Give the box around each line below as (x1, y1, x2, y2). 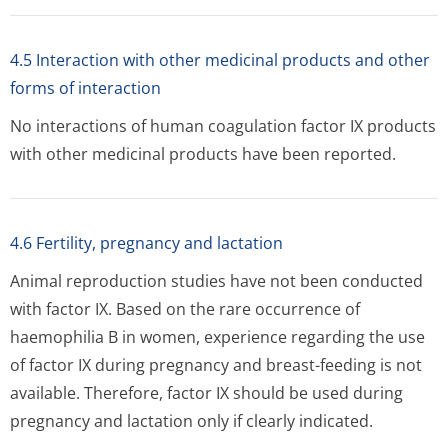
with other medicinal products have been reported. (10, 143, 396, 165)
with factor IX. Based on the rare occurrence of (10, 298, 360, 320)
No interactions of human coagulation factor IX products (10, 115, 436, 137)
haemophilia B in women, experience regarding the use (10, 326, 425, 348)
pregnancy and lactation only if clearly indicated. (10, 410, 373, 432)
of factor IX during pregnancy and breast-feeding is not (10, 354, 422, 376)
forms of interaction (10, 77, 161, 99)
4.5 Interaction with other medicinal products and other (10, 49, 430, 71)
